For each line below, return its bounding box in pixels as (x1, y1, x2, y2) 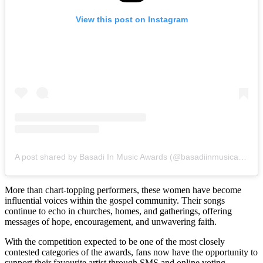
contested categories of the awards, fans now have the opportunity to (5, 247, 258, 258)
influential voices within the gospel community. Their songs (5, 195, 225, 206)
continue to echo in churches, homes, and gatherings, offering (5, 206, 232, 217)
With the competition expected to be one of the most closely (5, 237, 225, 247)
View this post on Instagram (75, 15, 188, 25)
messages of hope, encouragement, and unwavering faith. (5, 217, 217, 227)
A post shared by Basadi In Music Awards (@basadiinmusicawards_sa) (238, 152, 247, 162)
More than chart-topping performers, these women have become (5, 185, 241, 195)
